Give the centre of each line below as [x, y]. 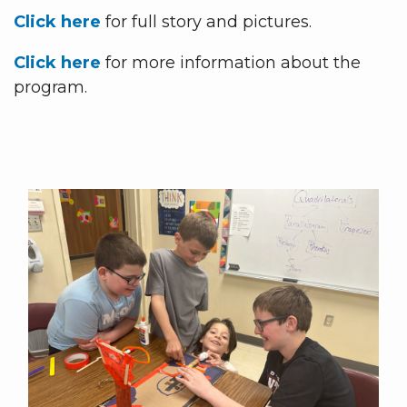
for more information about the [231, 62]
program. [50, 87]
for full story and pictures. [206, 21]
